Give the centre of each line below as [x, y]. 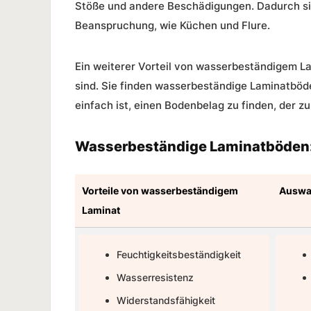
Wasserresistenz [155, 277]
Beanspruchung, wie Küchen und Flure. [173, 25]
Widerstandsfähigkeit [166, 300]
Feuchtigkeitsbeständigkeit [179, 254]
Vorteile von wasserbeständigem [160, 190]
